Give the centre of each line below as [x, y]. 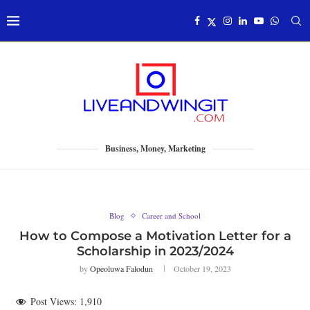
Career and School [171, 216]
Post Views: [54, 301]
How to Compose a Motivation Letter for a [155, 236]
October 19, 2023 [202, 268]
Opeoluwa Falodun [121, 268]
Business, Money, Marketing [155, 148]
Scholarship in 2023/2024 [155, 251]
